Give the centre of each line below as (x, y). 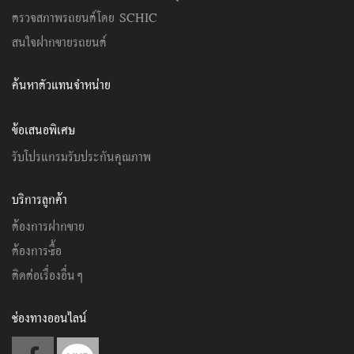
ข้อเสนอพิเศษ (44, 129)
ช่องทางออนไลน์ (49, 317)
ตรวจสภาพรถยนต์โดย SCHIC (85, 17)
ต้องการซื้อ (37, 250)
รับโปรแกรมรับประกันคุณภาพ (81, 156)
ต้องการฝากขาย (48, 226)
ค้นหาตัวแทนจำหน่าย (61, 84)
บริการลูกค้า (40, 199)
